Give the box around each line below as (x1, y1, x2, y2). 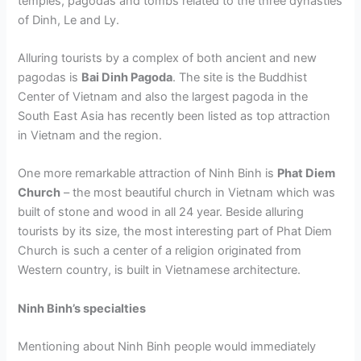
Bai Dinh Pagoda (81, 69, 173, 85)
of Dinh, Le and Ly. (18, 12, 120, 27)
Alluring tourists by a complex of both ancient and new (18, 50, 317, 65)
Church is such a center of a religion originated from (18, 243, 302, 259)
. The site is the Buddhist (172, 69, 308, 85)
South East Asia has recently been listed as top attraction (18, 108, 331, 123)
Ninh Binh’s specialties (18, 301, 147, 316)
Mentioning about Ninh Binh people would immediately (18, 338, 317, 354)
